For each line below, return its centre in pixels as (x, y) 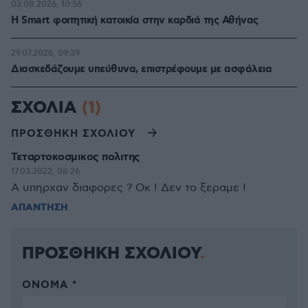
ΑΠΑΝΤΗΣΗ (40, 208)
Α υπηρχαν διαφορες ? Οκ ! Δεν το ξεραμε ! (129, 188)
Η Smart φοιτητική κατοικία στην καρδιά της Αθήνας (135, 21)
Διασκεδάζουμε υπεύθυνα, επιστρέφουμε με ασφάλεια (141, 69)
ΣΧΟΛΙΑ (46, 108)
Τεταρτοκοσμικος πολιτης (76, 157)
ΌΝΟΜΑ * (49, 285)
